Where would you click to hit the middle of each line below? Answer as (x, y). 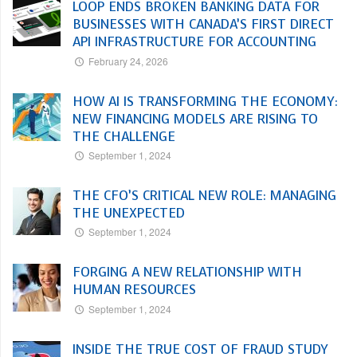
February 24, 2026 (129, 61)
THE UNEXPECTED (129, 214)
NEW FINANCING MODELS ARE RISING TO (195, 119)
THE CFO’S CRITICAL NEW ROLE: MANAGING (204, 196)
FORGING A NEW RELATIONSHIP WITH (187, 273)
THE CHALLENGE (124, 136)
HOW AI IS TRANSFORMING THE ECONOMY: (205, 101)
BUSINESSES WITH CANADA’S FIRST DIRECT (203, 25)
